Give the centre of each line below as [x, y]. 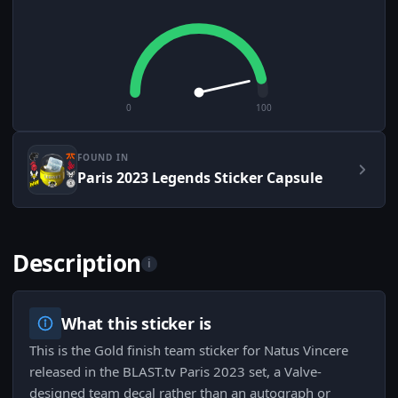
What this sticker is [136, 324]
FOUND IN [103, 158]
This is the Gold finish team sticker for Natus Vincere [189, 350]
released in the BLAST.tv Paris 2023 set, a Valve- [175, 372]
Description [77, 263]
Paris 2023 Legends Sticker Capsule [200, 178]
